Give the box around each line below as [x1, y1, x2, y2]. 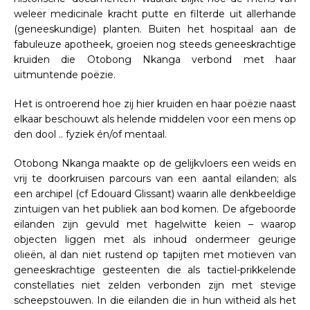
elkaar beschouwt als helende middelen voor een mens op [14, 112, 296, 125]
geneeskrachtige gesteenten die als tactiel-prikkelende [14, 263, 296, 276]
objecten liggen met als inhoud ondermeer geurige [14, 232, 296, 246]
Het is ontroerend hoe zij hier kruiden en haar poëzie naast [14, 97, 296, 110]
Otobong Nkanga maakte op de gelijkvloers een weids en [14, 156, 296, 170]
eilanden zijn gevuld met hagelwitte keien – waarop [14, 217, 296, 230]
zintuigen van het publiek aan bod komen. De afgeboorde [14, 202, 296, 215]
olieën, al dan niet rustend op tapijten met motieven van [14, 248, 296, 261]
